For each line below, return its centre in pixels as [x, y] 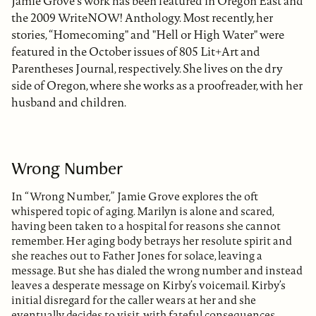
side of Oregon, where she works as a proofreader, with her [157, 86]
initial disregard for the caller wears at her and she [134, 300]
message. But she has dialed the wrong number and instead [157, 270]
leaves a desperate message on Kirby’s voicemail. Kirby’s [148, 285]
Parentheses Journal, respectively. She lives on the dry [147, 69]
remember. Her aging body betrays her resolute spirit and [152, 241]
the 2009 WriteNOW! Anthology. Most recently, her [142, 18]
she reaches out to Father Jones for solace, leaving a [137, 255]
